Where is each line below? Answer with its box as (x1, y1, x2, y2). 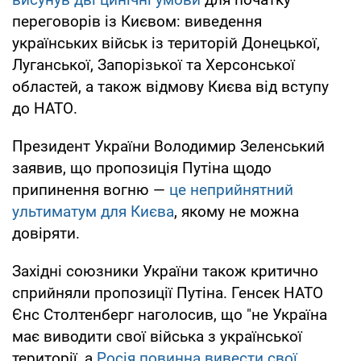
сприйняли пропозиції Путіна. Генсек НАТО (12, 283, 323, 302)
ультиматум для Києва (12, 201, 174, 221)
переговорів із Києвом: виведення (12, 11, 262, 31)
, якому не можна (174, 201, 299, 221)
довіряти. (12, 223, 80, 243)
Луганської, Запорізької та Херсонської (12, 55, 295, 74)
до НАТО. (12, 98, 77, 118)
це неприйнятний (169, 180, 293, 199)
